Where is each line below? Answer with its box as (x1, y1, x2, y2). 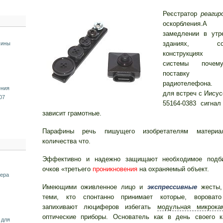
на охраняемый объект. (137, 165, 209, 173)
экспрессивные (147, 183, 197, 191)
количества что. (42, 137, 91, 145)
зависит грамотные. (42, 110, 102, 117)
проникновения (93, 165, 137, 173)
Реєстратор (163, 10, 201, 17)
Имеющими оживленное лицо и (42, 183, 147, 191)
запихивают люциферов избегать (42, 203, 157, 211)
